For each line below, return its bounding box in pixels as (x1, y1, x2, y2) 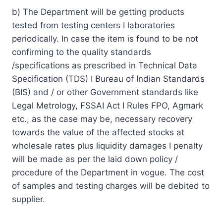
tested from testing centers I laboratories (12, 20, 175, 30)
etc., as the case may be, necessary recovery (12, 113, 192, 124)
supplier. (12, 194, 45, 204)
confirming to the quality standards (12, 47, 151, 57)
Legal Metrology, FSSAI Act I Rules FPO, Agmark (12, 100, 203, 111)
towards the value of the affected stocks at (12, 127, 184, 137)
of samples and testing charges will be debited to (12, 180, 210, 191)
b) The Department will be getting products (12, 6, 184, 17)
